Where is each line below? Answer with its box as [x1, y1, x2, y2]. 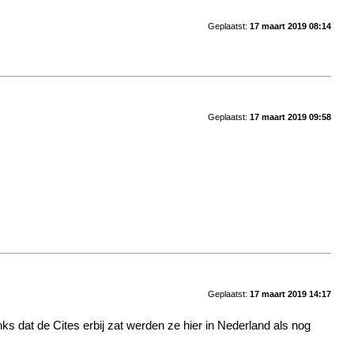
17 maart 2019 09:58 [249, 112, 331, 122]
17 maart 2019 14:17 [249, 289, 331, 299]
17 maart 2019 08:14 [249, 21, 331, 31]
